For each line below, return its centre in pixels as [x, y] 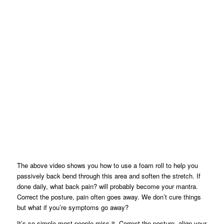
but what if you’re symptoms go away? [72, 207]
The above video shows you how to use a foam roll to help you [107, 165]
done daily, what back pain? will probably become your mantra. [107, 186]
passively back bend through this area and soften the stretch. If [108, 176]
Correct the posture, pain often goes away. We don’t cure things [109, 197]
